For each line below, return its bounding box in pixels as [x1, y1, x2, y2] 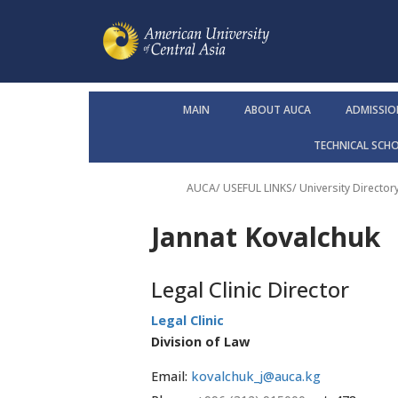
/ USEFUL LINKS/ [216, 180, 299, 196]
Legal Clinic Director [151, 275, 349, 305]
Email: [151, 368, 191, 386]
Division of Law [151, 333, 250, 351]
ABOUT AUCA [243, 102, 311, 118]
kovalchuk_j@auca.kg [191, 368, 321, 386]
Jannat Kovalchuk [151, 219, 380, 256]
